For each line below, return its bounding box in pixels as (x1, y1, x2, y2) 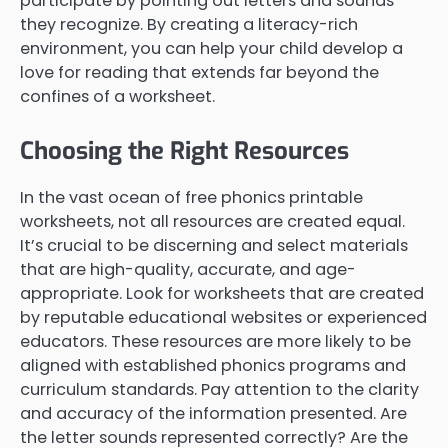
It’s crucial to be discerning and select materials (20, 233, 408, 257)
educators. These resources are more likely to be (20, 329, 411, 353)
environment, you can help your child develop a (20, 37, 403, 61)
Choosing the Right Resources (20, 135, 349, 168)
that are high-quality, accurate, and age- (20, 257, 356, 281)
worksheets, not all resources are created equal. (20, 209, 405, 233)
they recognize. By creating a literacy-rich (20, 13, 358, 37)
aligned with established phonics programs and (20, 353, 406, 377)
